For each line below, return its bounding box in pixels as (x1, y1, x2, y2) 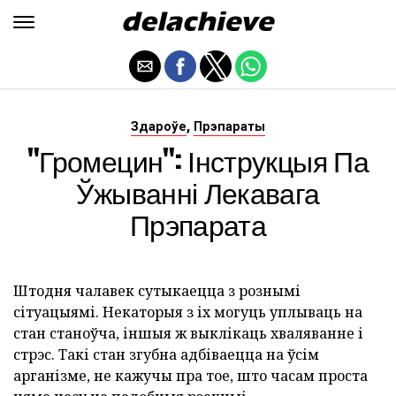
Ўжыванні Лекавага (76, 171, 320, 214)
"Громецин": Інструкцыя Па (27, 139, 369, 182)
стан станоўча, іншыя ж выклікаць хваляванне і (13, 324, 363, 343)
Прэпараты (194, 119, 265, 134)
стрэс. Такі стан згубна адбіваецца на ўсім (13, 345, 319, 364)
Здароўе (131, 119, 187, 134)
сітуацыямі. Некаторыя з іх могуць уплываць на (13, 302, 362, 322)
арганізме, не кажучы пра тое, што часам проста (13, 366, 368, 385)
